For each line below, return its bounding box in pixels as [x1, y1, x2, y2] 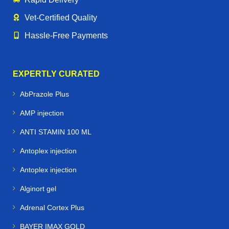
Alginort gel [20, 184, 56, 193]
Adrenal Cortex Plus [20, 203, 84, 212]
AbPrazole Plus [20, 89, 69, 98]
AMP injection [20, 108, 64, 117]
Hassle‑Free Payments [24, 31, 108, 40]
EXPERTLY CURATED [13, 69, 100, 78]
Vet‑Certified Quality [24, 13, 97, 22]
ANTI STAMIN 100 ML [20, 127, 91, 136]
